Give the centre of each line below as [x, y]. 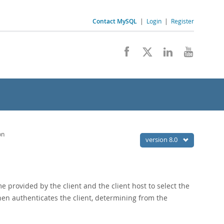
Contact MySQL [115, 21]
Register [182, 21]
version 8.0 [162, 139]
